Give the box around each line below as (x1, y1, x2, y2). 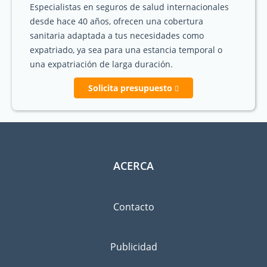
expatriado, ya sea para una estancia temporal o (30, 44, 222, 55)
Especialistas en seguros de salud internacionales (30, 1, 229, 13)
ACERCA (113, 158, 154, 173)
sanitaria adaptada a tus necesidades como (30, 30, 204, 41)
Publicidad (110, 240, 157, 253)
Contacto (113, 200, 154, 213)
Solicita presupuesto (88, 82, 175, 94)
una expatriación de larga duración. (30, 58, 173, 70)
